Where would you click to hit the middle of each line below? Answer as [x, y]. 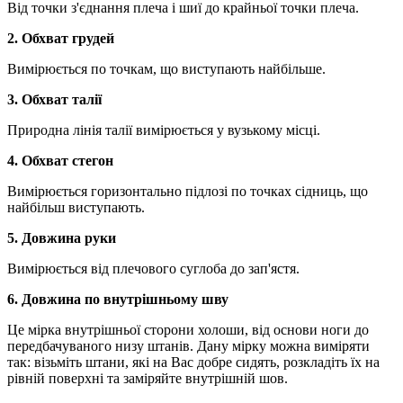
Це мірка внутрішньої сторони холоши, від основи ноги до [188, 329]
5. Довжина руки [62, 237]
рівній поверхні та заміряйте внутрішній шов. [148, 378]
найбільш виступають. [76, 207]
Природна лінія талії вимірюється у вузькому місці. [164, 130]
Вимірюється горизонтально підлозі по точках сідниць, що [188, 191]
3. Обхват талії [54, 99]
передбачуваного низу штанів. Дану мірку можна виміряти [188, 345]
